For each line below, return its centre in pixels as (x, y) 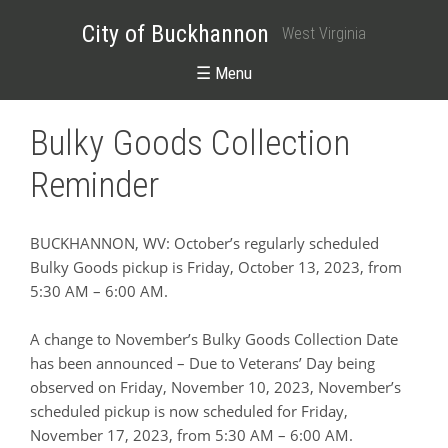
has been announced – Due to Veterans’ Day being (202, 362)
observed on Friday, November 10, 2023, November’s (215, 386)
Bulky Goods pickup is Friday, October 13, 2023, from (216, 266)
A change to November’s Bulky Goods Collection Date (214, 338)
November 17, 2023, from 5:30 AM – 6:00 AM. (191, 434)
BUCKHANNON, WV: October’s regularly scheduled (204, 242)
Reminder (94, 186)
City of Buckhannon (175, 33)
